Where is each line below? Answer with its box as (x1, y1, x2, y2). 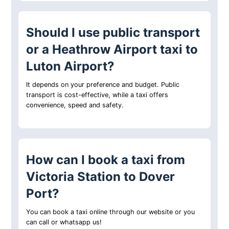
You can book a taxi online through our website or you (26, 208, 195, 216)
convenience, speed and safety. (26, 101, 124, 109)
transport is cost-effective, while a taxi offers (26, 91, 169, 99)
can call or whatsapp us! (26, 218, 102, 226)
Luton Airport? (26, 59, 115, 74)
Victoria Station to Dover (26, 169, 175, 185)
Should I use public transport (26, 25, 200, 40)
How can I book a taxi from (26, 152, 186, 168)
